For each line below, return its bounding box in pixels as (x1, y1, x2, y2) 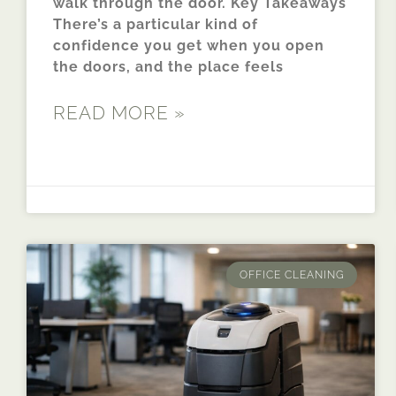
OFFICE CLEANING (239, 268, 345, 281)
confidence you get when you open (53, 36, 324, 54)
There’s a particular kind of (53, 15, 258, 33)
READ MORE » (53, 101, 186, 124)
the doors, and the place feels (53, 57, 284, 75)
